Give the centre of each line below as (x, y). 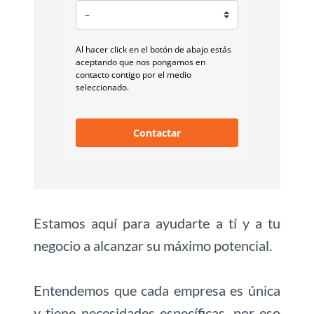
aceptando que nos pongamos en (141, 62)
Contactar (157, 133)
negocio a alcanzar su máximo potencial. (153, 246)
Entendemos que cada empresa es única (157, 291)
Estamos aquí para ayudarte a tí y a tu (157, 223)
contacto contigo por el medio (134, 75)
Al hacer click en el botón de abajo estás (153, 50)
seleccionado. (102, 88)
